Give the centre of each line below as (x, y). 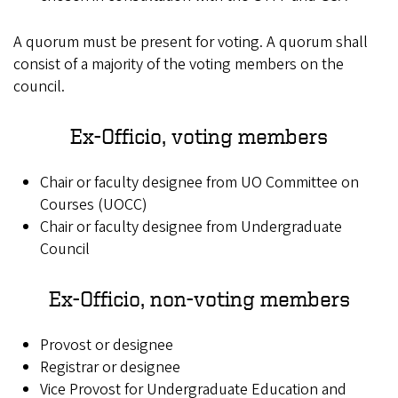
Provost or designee (107, 346)
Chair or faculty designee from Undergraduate (191, 227)
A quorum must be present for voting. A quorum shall (191, 43)
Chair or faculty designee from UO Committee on (199, 183)
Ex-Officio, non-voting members (199, 299)
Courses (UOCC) (94, 205)
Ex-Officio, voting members (199, 136)
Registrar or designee (110, 368)
